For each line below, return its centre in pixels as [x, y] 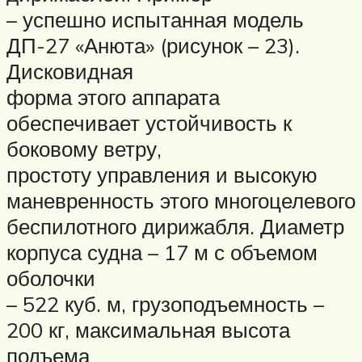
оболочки [51, 278]
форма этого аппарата [113, 97]
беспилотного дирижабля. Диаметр [175, 226]
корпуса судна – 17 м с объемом [162, 252]
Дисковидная [70, 71]
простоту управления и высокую [162, 174]
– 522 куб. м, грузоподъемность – [165, 303]
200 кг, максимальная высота [148, 329]
